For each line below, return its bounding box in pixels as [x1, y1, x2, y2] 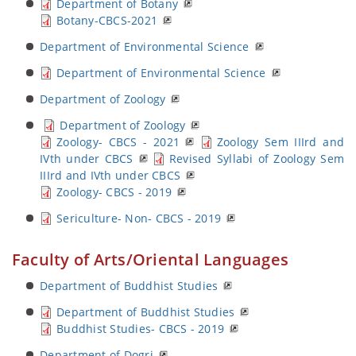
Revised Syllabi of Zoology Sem [168, 151, 344, 166]
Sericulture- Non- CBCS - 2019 [56, 211, 222, 226]
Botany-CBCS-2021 [56, 13, 158, 28]
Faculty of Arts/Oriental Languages [12, 249, 289, 270]
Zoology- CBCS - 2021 [56, 134, 180, 149]
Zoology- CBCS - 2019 [56, 184, 172, 199]
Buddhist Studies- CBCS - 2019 [56, 321, 225, 336]
